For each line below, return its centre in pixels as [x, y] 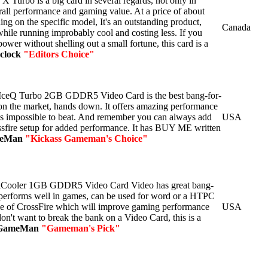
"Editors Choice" [59, 54]
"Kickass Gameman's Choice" [86, 138]
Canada [236, 27]
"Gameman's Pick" [81, 228]
